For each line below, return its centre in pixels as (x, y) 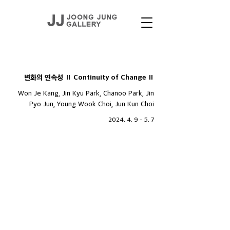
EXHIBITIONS (44, 54)
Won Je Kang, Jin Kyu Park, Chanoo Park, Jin (86, 93)
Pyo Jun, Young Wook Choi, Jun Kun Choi (92, 103)
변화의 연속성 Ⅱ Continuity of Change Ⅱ (89, 77)
